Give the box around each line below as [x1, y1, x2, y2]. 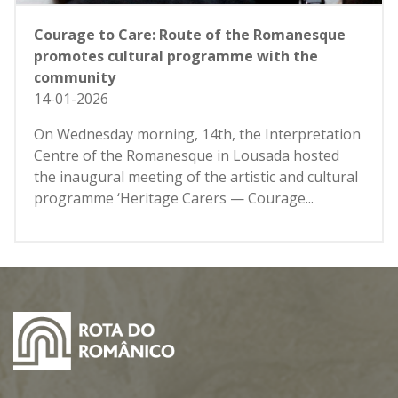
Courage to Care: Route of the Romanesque [34, 25, 346, 45]
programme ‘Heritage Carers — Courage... [34, 188, 314, 209]
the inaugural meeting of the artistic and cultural [34, 167, 358, 187]
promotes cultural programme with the [34, 46, 318, 67]
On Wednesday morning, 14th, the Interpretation [34, 124, 361, 145]
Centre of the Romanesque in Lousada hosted [34, 146, 339, 166]
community [34, 68, 115, 88]
